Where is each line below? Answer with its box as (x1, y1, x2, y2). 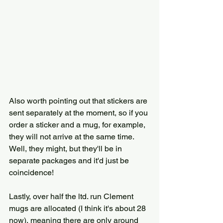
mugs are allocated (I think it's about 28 (9, 204, 148, 214)
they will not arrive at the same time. (9, 132, 136, 142)
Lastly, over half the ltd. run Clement (9, 192, 135, 202)
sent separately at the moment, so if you (9, 108, 150, 118)
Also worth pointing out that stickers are (9, 96, 149, 106)
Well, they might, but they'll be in (9, 144, 124, 154)
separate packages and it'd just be (9, 156, 131, 166)
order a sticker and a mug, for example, (9, 120, 147, 130)
